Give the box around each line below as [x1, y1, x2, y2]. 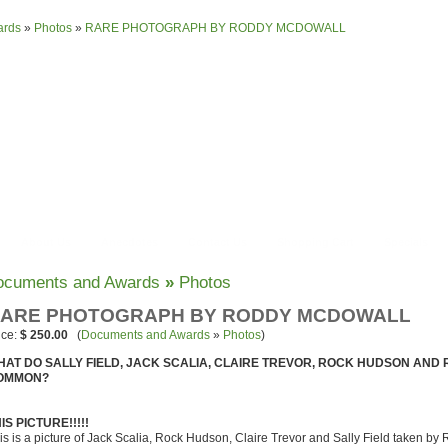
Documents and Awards [81, 328, 210, 342]
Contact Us [187, 236, 247, 248]
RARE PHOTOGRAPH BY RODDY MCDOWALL [85, 21, 346, 35]
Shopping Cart [276, 236, 354, 248]
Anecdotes [100, 236, 158, 248]
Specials [383, 236, 428, 248]
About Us [20, 236, 71, 248]
